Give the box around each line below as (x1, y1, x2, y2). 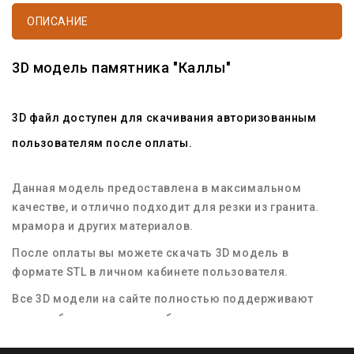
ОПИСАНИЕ (27, 14, 88, 28)
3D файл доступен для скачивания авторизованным (12, 111, 317, 124)
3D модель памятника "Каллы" (12, 58, 232, 76)
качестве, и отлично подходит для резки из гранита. (12, 200, 320, 213)
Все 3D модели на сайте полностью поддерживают (12, 292, 314, 305)
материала (12, 331, 75, 345)
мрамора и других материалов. (12, 219, 194, 232)
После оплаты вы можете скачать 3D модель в (12, 246, 289, 259)
